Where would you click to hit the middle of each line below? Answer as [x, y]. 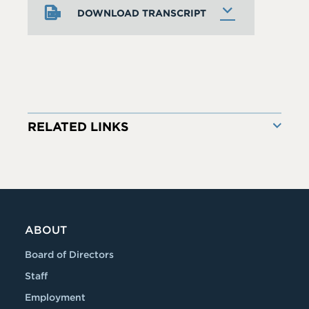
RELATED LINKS [78, 127]
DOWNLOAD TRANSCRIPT [142, 13]
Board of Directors [69, 255]
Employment [55, 297]
